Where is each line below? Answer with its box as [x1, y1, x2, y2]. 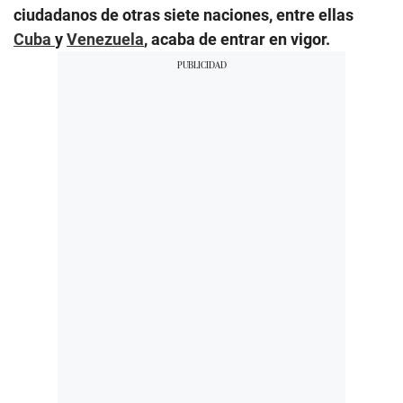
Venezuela [67, 29, 144, 49]
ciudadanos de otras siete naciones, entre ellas [13, 4, 354, 24]
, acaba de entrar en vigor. [144, 29, 330, 49]
